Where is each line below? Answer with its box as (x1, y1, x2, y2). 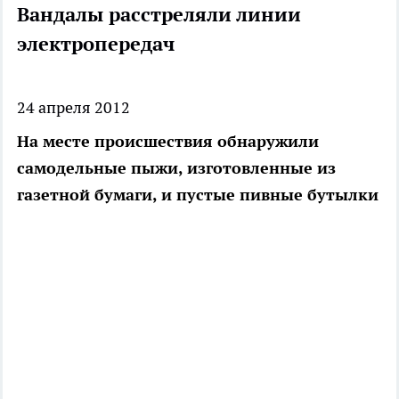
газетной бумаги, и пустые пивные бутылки (17, 184, 379, 206)
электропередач (17, 31, 175, 57)
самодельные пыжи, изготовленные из (17, 158, 336, 179)
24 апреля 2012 (17, 97, 130, 118)
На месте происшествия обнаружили (17, 131, 319, 152)
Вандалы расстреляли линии (17, 2, 301, 28)
